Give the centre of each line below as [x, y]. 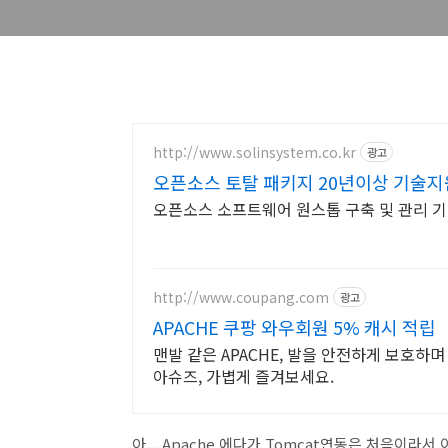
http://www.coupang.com [241, 296]
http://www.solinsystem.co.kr [254, 151]
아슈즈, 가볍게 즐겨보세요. [243, 376]
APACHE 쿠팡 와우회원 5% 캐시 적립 [294, 327]
